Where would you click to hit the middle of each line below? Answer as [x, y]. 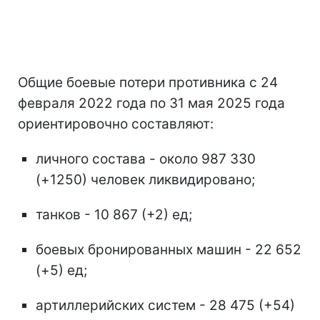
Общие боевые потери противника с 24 [148, 82]
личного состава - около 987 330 [146, 159]
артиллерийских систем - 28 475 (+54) [165, 305]
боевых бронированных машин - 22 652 [169, 249]
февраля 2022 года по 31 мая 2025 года [151, 103]
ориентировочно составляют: [116, 124]
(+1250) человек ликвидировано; [145, 179]
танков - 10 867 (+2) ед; [114, 214]
